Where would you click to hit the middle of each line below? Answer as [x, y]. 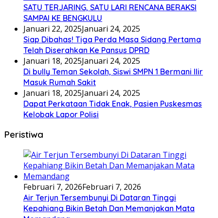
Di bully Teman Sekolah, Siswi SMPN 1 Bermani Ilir [113, 71]
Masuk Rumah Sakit [60, 82]
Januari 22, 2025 [53, 28]
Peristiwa [24, 135]
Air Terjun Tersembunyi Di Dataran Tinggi [100, 198]
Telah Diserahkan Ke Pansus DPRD [86, 50]
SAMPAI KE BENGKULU [63, 18]
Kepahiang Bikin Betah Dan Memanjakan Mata [109, 209]
